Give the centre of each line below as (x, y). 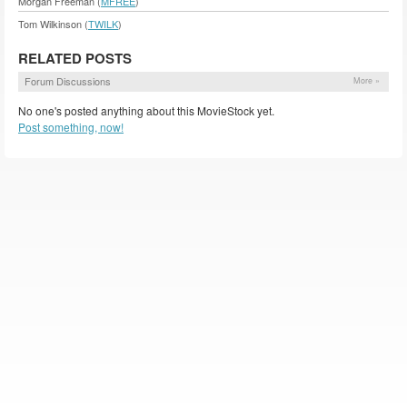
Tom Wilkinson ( (53, 24)
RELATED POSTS (75, 59)
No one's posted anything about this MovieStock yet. (146, 111)
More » (367, 81)
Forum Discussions (68, 81)
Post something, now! (71, 127)
